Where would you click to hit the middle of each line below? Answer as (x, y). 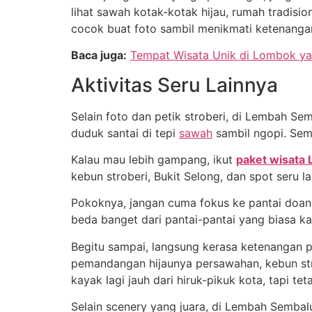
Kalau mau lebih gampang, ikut (154, 159)
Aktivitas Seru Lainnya (174, 85)
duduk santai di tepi (125, 133)
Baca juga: (99, 55)
